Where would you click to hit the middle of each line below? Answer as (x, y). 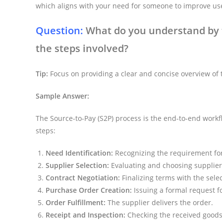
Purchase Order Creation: (89, 190)
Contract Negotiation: (83, 177)
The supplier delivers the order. (159, 202)
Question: (59, 30)
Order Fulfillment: (76, 202)
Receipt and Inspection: (85, 215)
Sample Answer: (62, 96)
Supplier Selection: (77, 165)
